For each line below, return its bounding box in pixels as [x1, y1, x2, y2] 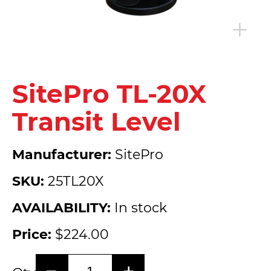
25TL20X [48, 173, 103, 189]
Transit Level [12, 106, 181, 137]
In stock [111, 200, 167, 216]
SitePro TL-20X [12, 78, 206, 109]
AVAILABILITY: [12, 200, 111, 216]
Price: [12, 226, 51, 243]
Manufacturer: [12, 146, 111, 163]
